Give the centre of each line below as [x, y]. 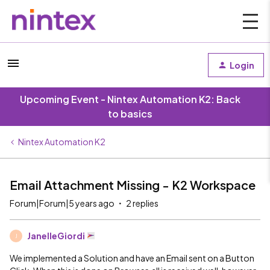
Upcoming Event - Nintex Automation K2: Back [130, 99]
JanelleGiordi [56, 236]
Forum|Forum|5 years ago [62, 203]
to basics [130, 114]
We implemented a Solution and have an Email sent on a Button [132, 258]
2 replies [142, 203]
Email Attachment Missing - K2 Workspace [133, 185]
